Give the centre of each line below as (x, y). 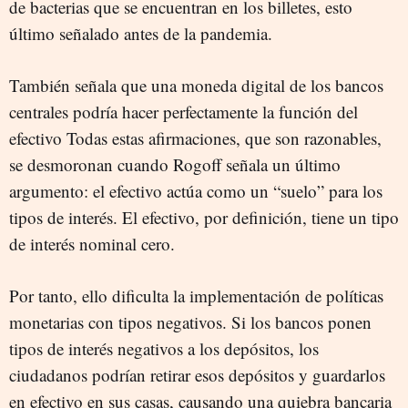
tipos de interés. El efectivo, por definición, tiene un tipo (204, 218)
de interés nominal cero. (92, 244)
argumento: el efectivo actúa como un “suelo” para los (196, 191)
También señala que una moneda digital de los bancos (196, 86)
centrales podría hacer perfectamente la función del (184, 112)
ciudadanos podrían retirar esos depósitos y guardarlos (197, 375)
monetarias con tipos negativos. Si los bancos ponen (190, 322)
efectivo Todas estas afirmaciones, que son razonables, (195, 138)
